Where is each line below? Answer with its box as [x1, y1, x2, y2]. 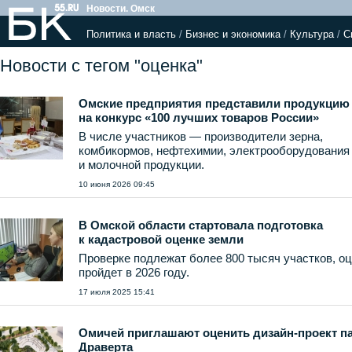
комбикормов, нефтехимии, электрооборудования [79, 144, 350, 157]
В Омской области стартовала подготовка [79, 218, 323, 232]
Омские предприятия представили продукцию [79, 97, 350, 110]
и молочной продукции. [79, 158, 204, 171]
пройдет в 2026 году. [79, 266, 189, 279]
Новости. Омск [86, 3, 155, 14]
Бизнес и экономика [185, 28, 280, 40]
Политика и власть [86, 28, 176, 40]
